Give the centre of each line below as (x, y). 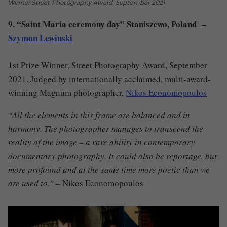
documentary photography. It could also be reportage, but (112, 156)
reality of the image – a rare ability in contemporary (102, 142)
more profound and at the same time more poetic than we (109, 170)
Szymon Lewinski (40, 38)
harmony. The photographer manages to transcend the (106, 129)
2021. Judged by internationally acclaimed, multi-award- (109, 79)
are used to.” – (35, 183)
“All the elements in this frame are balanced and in (99, 115)
